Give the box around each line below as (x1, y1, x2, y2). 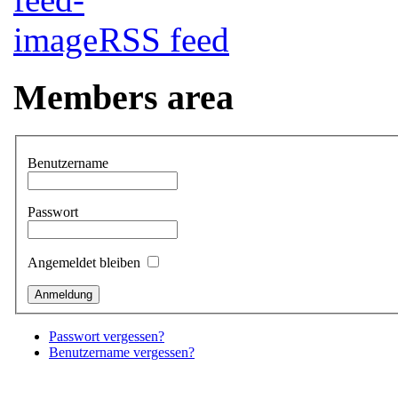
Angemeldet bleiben (28, 255, 144, 271)
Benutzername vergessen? (49, 345, 195, 361)
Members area (13, 77, 234, 118)
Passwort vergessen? (49, 329, 164, 345)
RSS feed (99, 20, 229, 60)
